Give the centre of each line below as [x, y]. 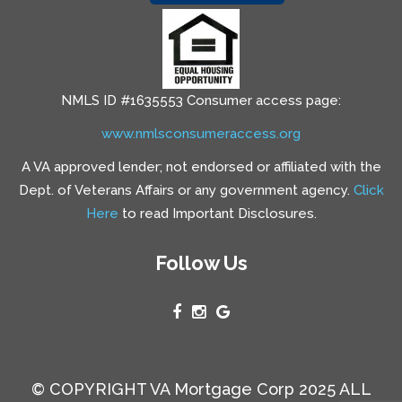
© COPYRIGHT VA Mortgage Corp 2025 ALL [201, 389]
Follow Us [201, 263]
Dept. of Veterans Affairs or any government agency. [186, 191]
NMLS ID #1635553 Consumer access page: [201, 101]
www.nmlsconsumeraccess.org [201, 134]
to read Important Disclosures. [217, 214]
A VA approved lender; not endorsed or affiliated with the [201, 167]
